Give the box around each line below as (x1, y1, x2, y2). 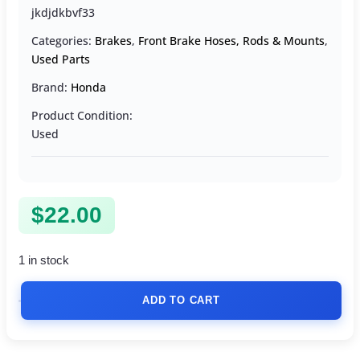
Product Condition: (31, 108, 133, 124)
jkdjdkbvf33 (31, 5, 95, 21)
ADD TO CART (142, 294, 220, 307)
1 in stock (18, 254, 69, 268)
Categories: (31, 33, 95, 49)
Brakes (95, 33, 132, 49)
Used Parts (31, 51, 90, 67)
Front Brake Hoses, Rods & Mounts (138, 33, 325, 49)
